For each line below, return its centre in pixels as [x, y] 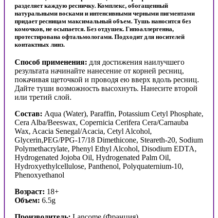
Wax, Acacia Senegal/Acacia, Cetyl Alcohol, [83, 131]
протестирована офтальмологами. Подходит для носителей [100, 36]
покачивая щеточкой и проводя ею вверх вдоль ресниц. [107, 80]
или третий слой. [43, 97]
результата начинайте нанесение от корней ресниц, [99, 71]
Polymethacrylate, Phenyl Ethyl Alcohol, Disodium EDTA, [106, 149]
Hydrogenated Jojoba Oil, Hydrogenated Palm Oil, [93, 158]
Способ [27, 62]
